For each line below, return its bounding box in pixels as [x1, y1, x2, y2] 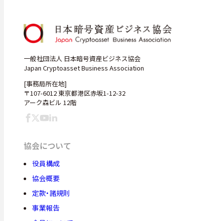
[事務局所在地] [24, 79, 67, 89]
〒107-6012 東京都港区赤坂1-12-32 [24, 88, 125, 98]
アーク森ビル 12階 [24, 98, 76, 108]
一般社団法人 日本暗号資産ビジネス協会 [24, 54, 141, 64]
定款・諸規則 [32, 188, 70, 198]
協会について [24, 140, 71, 152]
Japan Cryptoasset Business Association [24, 63, 144, 73]
